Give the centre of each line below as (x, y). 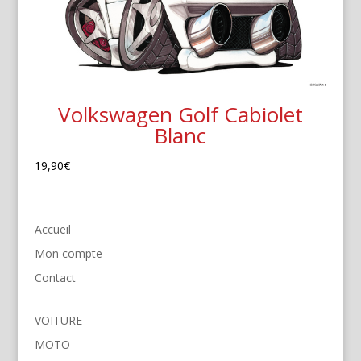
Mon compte (68, 254)
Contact (55, 278)
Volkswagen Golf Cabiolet (180, 115)
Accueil (52, 230)
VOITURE (58, 321)
